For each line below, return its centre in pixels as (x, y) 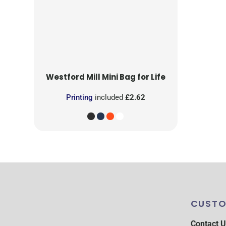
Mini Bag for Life (133, 77)
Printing (79, 98)
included (109, 98)
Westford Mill (73, 77)
